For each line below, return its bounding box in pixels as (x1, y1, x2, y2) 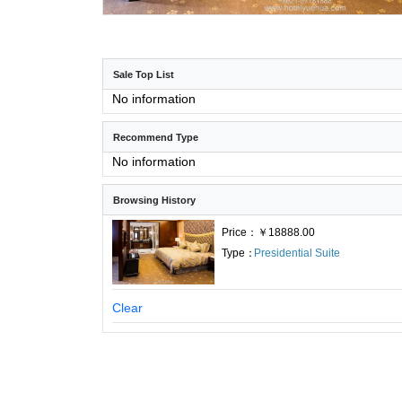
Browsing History (113, 194, 196, 205)
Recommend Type (113, 131, 198, 143)
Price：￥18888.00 (222, 225, 316, 239)
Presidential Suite (254, 246, 341, 259)
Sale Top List (113, 68, 174, 80)
